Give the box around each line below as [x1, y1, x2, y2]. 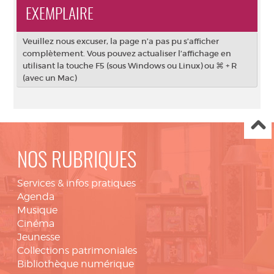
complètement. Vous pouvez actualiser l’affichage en [23, 48, 231, 59]
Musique [17, 204, 57, 216]
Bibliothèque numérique [17, 258, 134, 270]
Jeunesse [17, 231, 60, 243]
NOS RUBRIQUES [17, 152, 136, 172]
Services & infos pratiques [17, 177, 136, 189]
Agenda [17, 191, 54, 202]
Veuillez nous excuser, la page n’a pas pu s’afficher [23, 36, 219, 46]
